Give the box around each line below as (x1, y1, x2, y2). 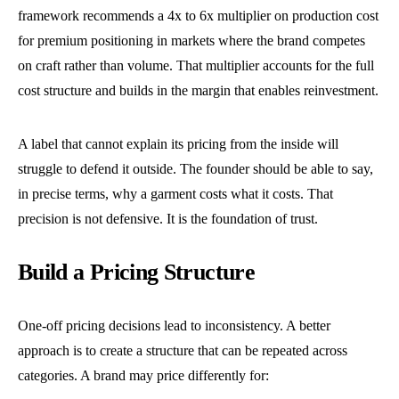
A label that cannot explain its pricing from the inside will (18, 136, 338, 151)
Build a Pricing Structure (18, 259, 255, 285)
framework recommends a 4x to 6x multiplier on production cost (18, 8, 379, 23)
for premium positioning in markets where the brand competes (18, 33, 365, 48)
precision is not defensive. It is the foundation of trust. (18, 211, 318, 226)
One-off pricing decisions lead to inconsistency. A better (18, 318, 330, 333)
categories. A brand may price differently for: (18, 368, 269, 383)
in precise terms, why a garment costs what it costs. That (18, 186, 333, 201)
